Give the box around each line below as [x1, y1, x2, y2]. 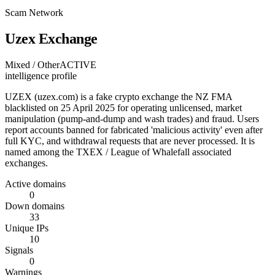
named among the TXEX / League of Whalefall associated [5, 146, 231, 157]
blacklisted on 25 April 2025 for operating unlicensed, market [5, 102, 242, 113]
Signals [5, 244, 33, 255]
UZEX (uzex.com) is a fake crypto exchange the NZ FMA [5, 91, 232, 102]
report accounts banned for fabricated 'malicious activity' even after [5, 124, 263, 135]
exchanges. [5, 157, 48, 168]
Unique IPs [5, 222, 48, 233]
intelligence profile [5, 70, 77, 81]
